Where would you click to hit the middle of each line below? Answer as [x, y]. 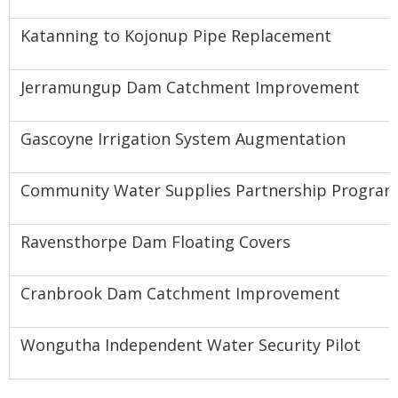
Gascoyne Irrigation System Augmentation [183, 139]
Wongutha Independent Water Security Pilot [191, 345]
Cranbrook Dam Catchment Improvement [180, 293]
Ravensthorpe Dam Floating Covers [155, 242]
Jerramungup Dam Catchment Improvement [190, 87]
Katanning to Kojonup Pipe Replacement [176, 36]
